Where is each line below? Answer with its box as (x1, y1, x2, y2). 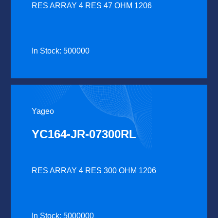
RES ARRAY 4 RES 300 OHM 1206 (32, 166, 157, 175)
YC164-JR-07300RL (32, 127, 137, 141)
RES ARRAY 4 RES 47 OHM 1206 (32, 1, 152, 10)
